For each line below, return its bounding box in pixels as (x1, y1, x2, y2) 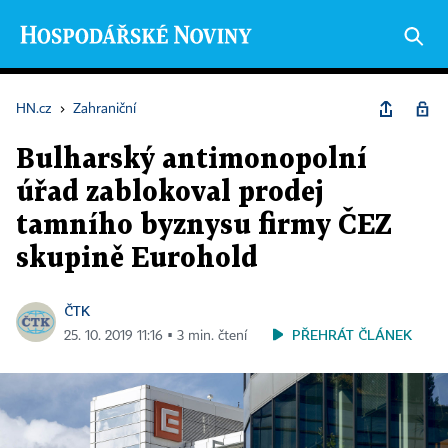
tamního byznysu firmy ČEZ (16, 213, 392, 239)
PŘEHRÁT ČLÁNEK (292, 326, 412, 343)
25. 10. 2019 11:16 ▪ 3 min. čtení (64, 329, 247, 343)
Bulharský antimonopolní (16, 147, 367, 173)
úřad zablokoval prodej (16, 180, 324, 206)
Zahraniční (73, 102, 136, 116)
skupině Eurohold (16, 246, 258, 272)
